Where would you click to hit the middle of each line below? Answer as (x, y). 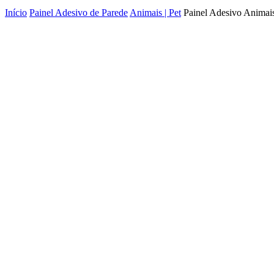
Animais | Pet (155, 12)
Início (16, 12)
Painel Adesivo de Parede (79, 12)
